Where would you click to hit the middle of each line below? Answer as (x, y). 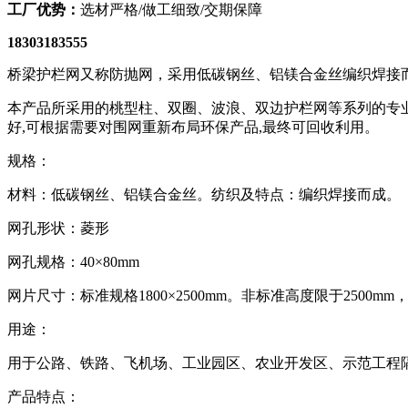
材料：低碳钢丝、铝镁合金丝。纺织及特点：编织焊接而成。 (204, 194)
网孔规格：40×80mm (73, 261)
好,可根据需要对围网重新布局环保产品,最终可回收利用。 (193, 127)
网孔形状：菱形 (58, 228)
